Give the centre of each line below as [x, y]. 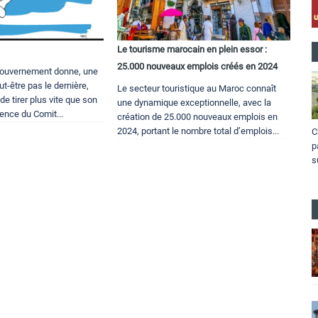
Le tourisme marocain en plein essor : [192, 50]
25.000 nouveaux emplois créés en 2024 [198, 67]
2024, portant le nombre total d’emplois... [198, 131]
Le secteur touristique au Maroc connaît [197, 89]
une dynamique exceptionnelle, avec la [194, 103]
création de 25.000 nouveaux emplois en [198, 117]
